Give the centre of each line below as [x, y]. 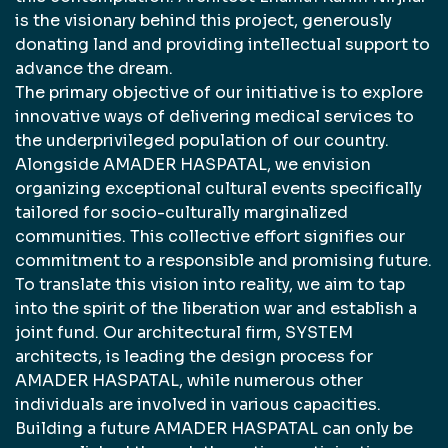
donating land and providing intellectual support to [222, 44]
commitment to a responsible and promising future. [223, 260]
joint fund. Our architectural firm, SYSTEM [184, 332]
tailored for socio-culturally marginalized [181, 212]
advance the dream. [94, 68]
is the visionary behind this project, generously [203, 20]
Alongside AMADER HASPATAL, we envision [193, 164]
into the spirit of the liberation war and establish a [216, 308]
